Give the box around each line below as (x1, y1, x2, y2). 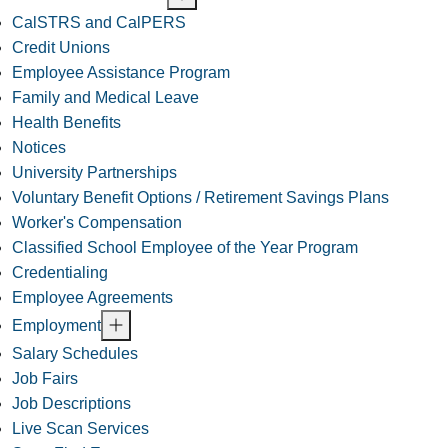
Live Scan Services (12, 420, 149, 438)
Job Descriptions (12, 395, 131, 413)
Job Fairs (12, 370, 78, 388)
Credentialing (12, 264, 108, 282)
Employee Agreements (12, 289, 173, 307)
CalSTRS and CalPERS (12, 14, 186, 32)
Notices (12, 139, 66, 157)
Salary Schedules (12, 345, 138, 363)
